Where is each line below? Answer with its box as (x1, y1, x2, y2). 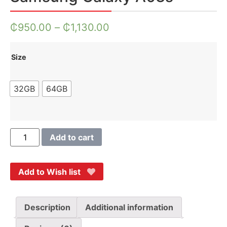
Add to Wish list (18, 166, 81, 177)
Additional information (85, 202, 173, 213)
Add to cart (50, 132, 94, 142)
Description (24, 202, 70, 213)
